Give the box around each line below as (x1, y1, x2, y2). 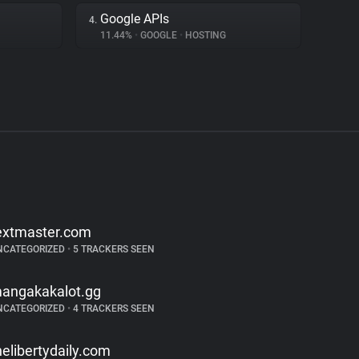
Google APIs (100, 11, 169, 26)
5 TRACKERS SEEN (70, 244, 155, 255)
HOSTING (183, 30, 226, 41)
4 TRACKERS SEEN (70, 303, 155, 314)
